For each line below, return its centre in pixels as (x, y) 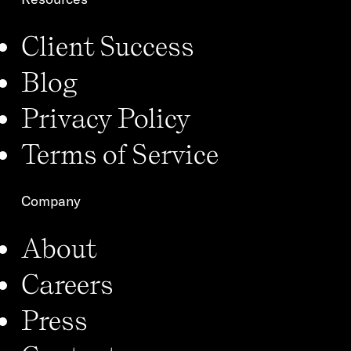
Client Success (108, 45)
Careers (67, 283)
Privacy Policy (106, 117)
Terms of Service (120, 153)
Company (51, 201)
